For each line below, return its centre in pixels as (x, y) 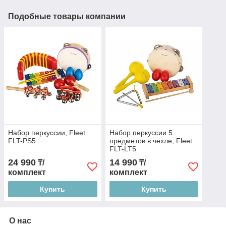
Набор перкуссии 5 (141, 133)
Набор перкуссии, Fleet (47, 133)
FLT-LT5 (123, 149)
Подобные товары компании (67, 16)
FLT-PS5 (22, 141)
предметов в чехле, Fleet (151, 141)
